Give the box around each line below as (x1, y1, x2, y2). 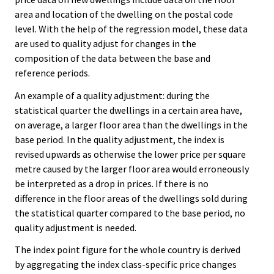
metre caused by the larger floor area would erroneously (15, 162, 249, 175)
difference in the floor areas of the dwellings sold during (15, 191, 248, 204)
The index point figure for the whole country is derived (15, 243, 240, 256)
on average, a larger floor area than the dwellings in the (15, 118, 248, 131)
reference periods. (15, 66, 90, 79)
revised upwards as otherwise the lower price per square (15, 147, 246, 160)
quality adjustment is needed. (15, 221, 136, 234)
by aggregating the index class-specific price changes (15, 258, 237, 271)
